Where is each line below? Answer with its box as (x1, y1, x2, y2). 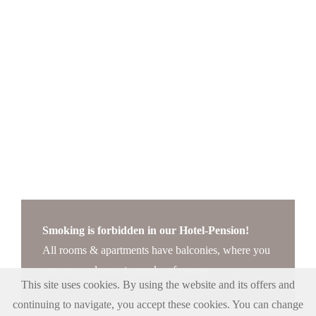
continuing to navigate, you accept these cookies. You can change (13, 298, 303, 310)
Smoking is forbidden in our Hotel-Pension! (42, 224, 249, 236)
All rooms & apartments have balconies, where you (42, 244, 270, 256)
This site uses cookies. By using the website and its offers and (21, 279, 295, 291)
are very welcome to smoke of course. (42, 264, 211, 276)
